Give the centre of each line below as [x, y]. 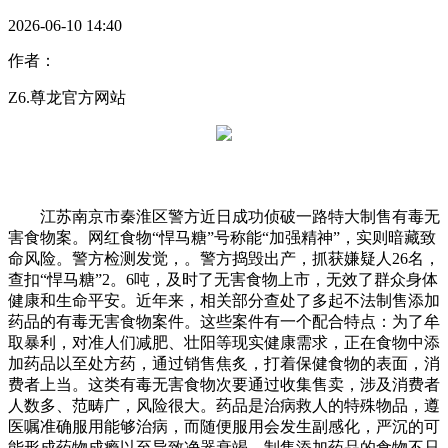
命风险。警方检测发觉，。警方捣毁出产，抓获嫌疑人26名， [224, 259]
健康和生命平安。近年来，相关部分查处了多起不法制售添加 [224, 301]
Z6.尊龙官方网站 [67, 98]
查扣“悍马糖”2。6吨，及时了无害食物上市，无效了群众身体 [223, 280]
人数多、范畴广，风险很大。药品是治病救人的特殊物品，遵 [224, 406]
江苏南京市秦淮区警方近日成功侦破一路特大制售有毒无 [224, 217]
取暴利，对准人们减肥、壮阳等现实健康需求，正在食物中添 [224, 343]
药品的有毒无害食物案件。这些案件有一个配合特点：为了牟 [224, 322]
